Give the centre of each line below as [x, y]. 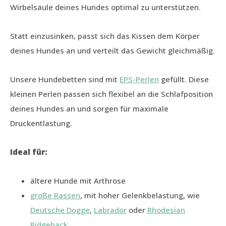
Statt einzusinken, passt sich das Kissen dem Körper [105, 36]
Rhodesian [166, 210]
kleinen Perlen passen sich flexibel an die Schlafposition [111, 94]
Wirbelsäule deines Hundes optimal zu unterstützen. [105, 7]
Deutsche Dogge [60, 210]
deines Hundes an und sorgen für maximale [89, 109]
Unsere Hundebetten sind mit [65, 79]
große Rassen [55, 195]
